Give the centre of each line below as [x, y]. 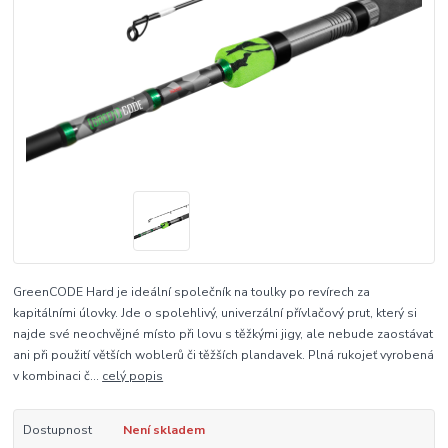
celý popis [133, 375]
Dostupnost [57, 429]
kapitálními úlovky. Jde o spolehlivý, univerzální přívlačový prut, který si [215, 312]
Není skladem [163, 429]
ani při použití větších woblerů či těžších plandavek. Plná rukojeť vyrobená [224, 354]
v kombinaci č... [58, 375]
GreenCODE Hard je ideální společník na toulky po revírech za [192, 291]
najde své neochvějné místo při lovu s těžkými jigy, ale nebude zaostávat [223, 333]
